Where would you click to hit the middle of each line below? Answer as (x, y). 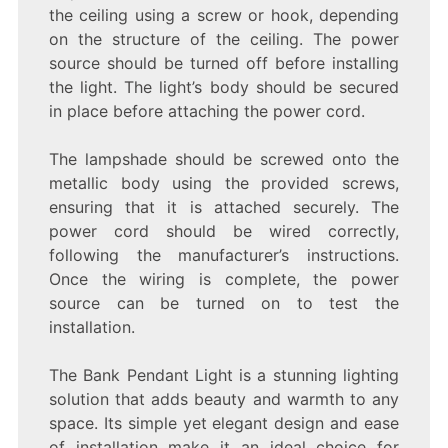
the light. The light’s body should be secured (224, 86)
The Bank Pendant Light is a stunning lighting (224, 374)
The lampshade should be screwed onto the (224, 158)
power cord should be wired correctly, (224, 230)
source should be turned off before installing (224, 62)
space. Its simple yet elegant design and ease (224, 422)
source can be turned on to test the (224, 302)
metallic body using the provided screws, (224, 182)
